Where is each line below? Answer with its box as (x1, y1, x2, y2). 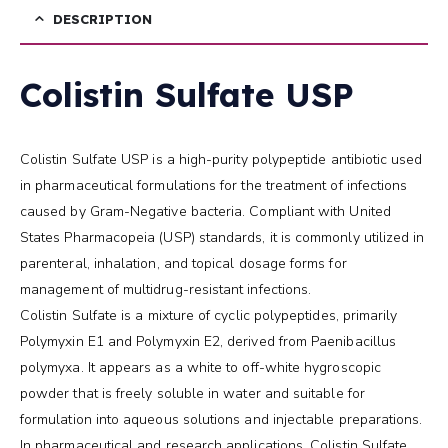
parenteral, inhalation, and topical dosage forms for (20, 253, 347, 273)
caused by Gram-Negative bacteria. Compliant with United (20, 201, 391, 221)
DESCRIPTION (53, 10, 152, 27)
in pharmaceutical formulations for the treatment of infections (20, 175, 408, 195)
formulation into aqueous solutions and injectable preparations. (20, 409, 423, 429)
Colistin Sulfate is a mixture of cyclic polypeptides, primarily (20, 305, 398, 325)
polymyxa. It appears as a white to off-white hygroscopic (20, 357, 381, 377)
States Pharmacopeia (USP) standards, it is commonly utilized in (20, 227, 425, 247)
